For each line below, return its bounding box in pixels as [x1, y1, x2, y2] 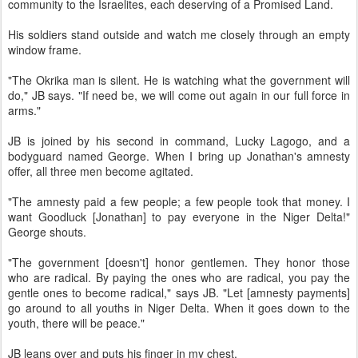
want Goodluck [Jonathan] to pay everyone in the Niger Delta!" [8, 209, 350, 225]
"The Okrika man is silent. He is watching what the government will [8, 72, 350, 89]
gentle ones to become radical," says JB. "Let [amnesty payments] [8, 284, 350, 301]
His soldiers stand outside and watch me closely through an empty [8, 26, 350, 43]
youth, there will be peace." [8, 315, 145, 332]
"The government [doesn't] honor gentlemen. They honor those [8, 254, 350, 271]
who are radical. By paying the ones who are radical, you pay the [8, 269, 350, 286]
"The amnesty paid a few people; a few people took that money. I [8, 193, 350, 210]
